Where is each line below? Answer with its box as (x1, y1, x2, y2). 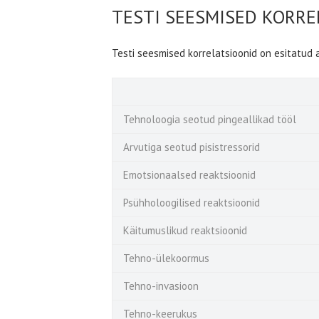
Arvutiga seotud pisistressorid (123, 140, 263, 154)
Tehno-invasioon (123, 278, 199, 293)
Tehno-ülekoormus (123, 251, 209, 265)
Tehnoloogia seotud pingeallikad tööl (123, 112, 299, 126)
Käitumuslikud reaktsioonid (123, 223, 250, 237)
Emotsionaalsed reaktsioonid (123, 167, 258, 182)
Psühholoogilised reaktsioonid (123, 195, 263, 209)
